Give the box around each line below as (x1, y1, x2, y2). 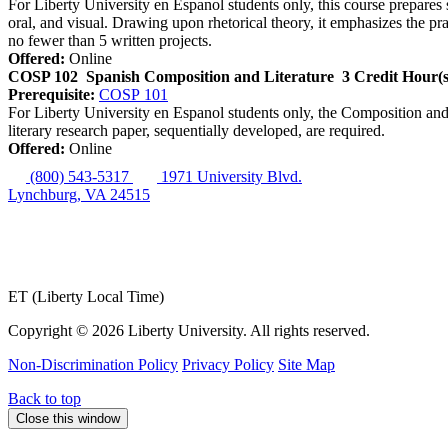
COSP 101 (99, 86, 168, 104)
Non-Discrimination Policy (8, 356, 178, 374)
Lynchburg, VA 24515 (8, 186, 150, 204)
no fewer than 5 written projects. (8, 32, 212, 50)
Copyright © (8, 322, 92, 340)
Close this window (16, 411, 120, 427)
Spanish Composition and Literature (86, 68, 334, 86)
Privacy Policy (182, 356, 274, 374)
